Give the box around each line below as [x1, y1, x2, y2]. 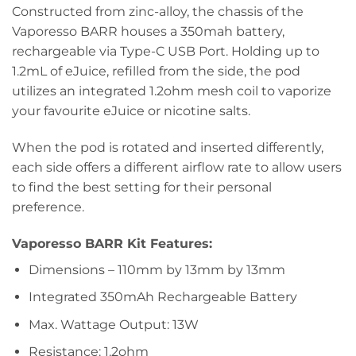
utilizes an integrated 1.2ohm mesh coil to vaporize [12, 83, 331, 99]
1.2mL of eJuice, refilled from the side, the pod [12, 64, 300, 79]
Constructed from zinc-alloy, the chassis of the [12, 4, 304, 20]
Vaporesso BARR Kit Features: [12, 235, 212, 251]
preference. [12, 199, 84, 215]
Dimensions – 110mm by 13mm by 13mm [28, 261, 285, 277]
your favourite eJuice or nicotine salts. [12, 103, 250, 119]
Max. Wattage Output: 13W [28, 316, 199, 332]
